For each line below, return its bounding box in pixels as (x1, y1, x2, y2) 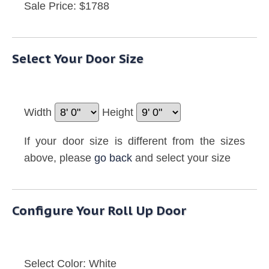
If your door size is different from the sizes (24, 135, 245, 148)
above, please (24, 152, 94, 165)
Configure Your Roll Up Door (12, 202, 186, 219)
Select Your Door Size (12, 50, 144, 67)
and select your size (132, 152, 231, 165)
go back (94, 152, 132, 165)
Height (102, 106, 136, 119)
